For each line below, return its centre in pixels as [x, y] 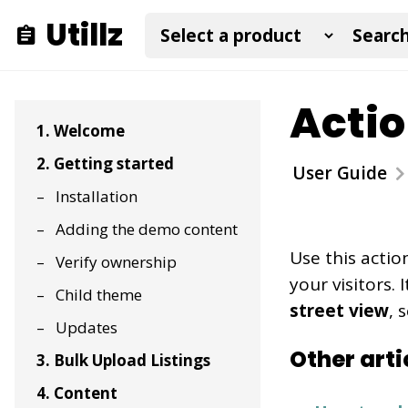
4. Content [77, 393]
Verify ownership [116, 262]
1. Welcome [81, 131]
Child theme [99, 295]
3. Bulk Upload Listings [123, 360]
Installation [97, 196]
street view [339, 311]
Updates [87, 327]
